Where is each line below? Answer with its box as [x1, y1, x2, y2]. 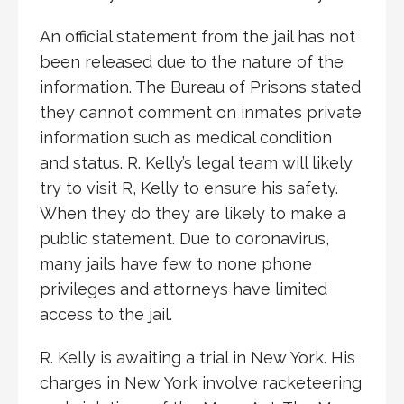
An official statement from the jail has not [40, 26, 355, 46]
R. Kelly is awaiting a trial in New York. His [40, 347, 355, 367]
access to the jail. [40, 304, 172, 324]
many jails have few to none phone [40, 253, 312, 273]
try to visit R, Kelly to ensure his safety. [40, 178, 338, 197]
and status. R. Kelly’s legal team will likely [40, 152, 353, 172]
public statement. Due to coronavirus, [40, 228, 329, 248]
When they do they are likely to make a [40, 203, 346, 223]
